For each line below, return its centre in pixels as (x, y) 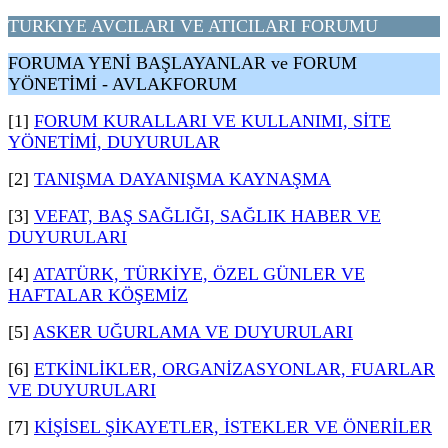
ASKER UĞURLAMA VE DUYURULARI (193, 332)
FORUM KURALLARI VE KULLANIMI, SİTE (212, 121)
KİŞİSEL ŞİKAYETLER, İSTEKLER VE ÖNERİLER (233, 427)
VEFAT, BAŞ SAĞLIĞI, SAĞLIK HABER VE (207, 216)
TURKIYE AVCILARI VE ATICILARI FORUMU (193, 26)
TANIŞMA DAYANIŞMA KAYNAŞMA (182, 179)
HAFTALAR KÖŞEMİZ (98, 295)
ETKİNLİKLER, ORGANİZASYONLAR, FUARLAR (234, 369)
